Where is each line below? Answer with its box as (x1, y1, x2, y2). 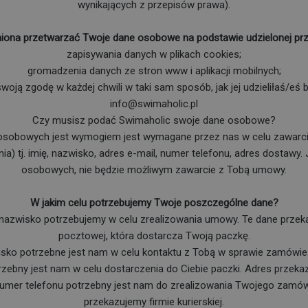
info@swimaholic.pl (110, 97, 198, 110)
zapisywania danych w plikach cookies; (67, 47, 241, 60)
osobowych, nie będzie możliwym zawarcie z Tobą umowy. (21, 163, 287, 176)
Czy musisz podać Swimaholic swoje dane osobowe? (32, 113, 276, 126)
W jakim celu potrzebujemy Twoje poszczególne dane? (30, 196, 278, 209)
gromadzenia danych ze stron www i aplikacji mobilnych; (27, 64, 281, 77)
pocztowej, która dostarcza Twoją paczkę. (58, 229, 250, 242)
